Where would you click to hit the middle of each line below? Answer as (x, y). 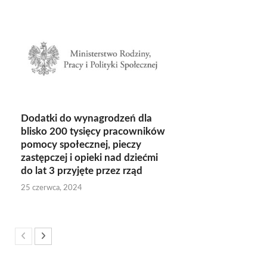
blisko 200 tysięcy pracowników (93, 131)
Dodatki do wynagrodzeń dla (86, 118)
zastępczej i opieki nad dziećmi (89, 157)
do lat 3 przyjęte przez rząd (82, 170)
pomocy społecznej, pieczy (81, 144)
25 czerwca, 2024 (52, 188)
